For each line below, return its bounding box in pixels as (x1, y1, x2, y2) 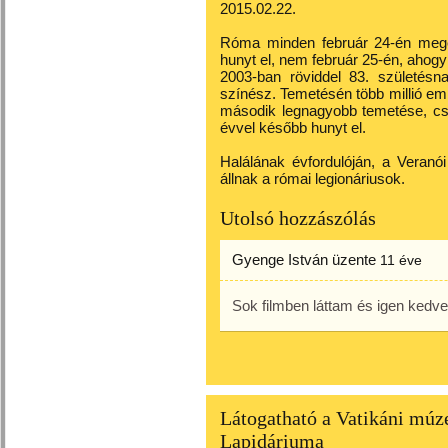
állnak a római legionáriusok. (220, 170, 405, 187)
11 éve (380, 252, 422, 268)
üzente (328, 251, 380, 268)
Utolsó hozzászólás (220, 207, 376, 229)
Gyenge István (232, 251, 328, 268)
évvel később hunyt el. (220, 119, 366, 136)
